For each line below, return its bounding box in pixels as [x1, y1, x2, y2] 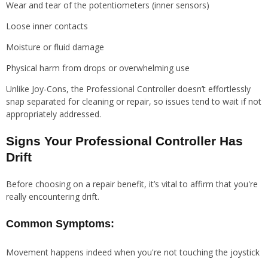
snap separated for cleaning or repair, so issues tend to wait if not [6, 96, 261, 108]
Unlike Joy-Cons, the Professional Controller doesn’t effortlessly [6, 83, 251, 95]
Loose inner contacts [6, 20, 88, 32]
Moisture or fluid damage [6, 41, 104, 53]
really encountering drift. [6, 191, 99, 203]
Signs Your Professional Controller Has [6, 134, 243, 148]
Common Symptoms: [6, 218, 114, 230]
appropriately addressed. [6, 108, 101, 120]
